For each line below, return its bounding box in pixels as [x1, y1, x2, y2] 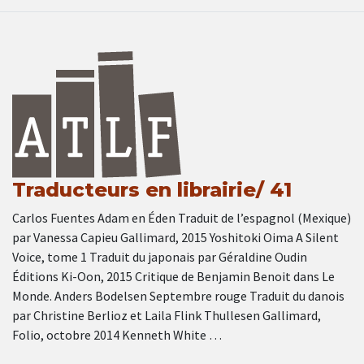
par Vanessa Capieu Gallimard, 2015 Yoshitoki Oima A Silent [12, 229, 339, 246]
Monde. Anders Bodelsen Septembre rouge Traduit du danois [12, 288, 344, 305]
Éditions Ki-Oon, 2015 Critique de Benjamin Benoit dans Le [12, 268, 335, 285]
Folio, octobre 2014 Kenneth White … [12, 327, 222, 344]
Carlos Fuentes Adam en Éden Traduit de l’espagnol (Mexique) [12, 210, 351, 227]
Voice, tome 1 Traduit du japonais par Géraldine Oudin [12, 249, 307, 266]
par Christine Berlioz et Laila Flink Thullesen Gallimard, [12, 307, 321, 324]
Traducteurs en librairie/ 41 [12, 178, 292, 202]
